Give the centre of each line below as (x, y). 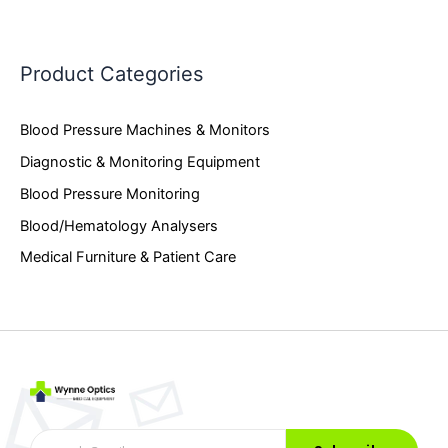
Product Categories (111, 74)
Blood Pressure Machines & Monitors (145, 129)
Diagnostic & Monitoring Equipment (140, 161)
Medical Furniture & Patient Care (128, 257)
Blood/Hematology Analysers (119, 225)
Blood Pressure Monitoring (110, 193)
